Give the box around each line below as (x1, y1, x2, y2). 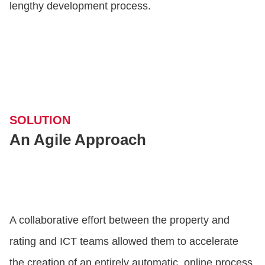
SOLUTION (9, 114, 70, 127)
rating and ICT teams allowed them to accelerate (9, 235, 238, 248)
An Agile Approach (9, 131, 146, 149)
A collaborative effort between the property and (9, 214, 230, 227)
